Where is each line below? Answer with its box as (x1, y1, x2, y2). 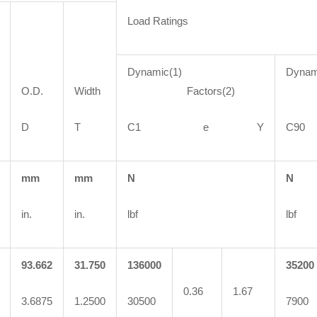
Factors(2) (127, 85, 235, 98)
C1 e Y (127, 121, 264, 134)
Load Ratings (127, 15, 188, 28)
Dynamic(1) (127, 66, 182, 79)
